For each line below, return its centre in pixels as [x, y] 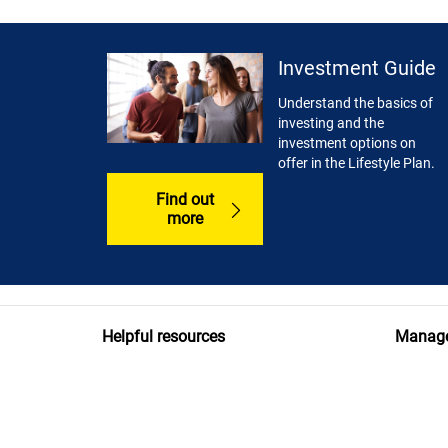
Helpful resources [163, 336]
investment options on [346, 143]
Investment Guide [356, 68]
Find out [184, 199]
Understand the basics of [355, 103]
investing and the [330, 123]
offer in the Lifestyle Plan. [356, 163]
